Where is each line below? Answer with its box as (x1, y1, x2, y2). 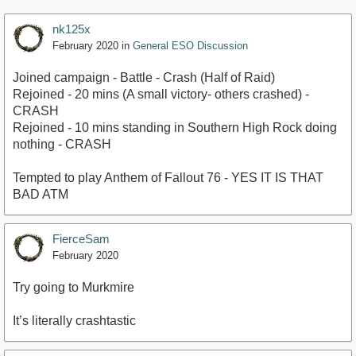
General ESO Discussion (133, 40, 248, 52)
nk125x (52, 22, 91, 37)
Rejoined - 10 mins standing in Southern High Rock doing (13, 121, 337, 135)
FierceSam (52, 232, 110, 246)
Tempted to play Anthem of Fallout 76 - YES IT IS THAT (13, 171, 323, 185)
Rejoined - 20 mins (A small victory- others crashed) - (13, 87, 309, 102)
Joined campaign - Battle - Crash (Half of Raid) (13, 71, 275, 85)
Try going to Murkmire (13, 281, 134, 295)
